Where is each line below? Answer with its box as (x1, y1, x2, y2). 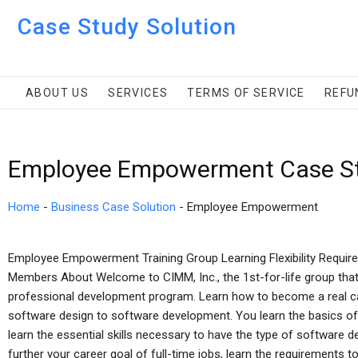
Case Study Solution (18, 14, 237, 40)
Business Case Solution (51, 200, 176, 214)
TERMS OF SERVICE (187, 86, 305, 99)
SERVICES (108, 86, 169, 99)
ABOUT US (26, 86, 89, 99)
